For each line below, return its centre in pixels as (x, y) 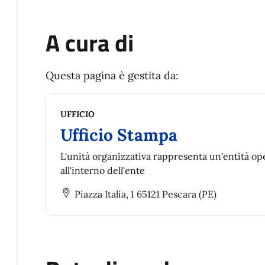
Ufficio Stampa (119, 135)
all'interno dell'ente (103, 170)
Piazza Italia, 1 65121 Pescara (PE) (146, 194)
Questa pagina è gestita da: (112, 75)
